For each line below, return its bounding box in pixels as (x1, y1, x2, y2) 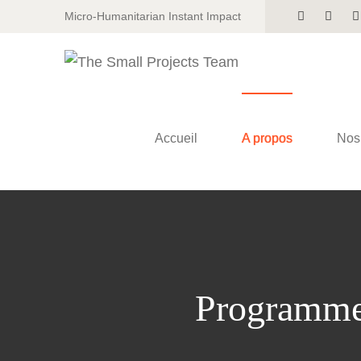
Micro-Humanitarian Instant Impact (64, 10, 241, 23)
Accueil (154, 131, 197, 145)
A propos (241, 131, 293, 145)
